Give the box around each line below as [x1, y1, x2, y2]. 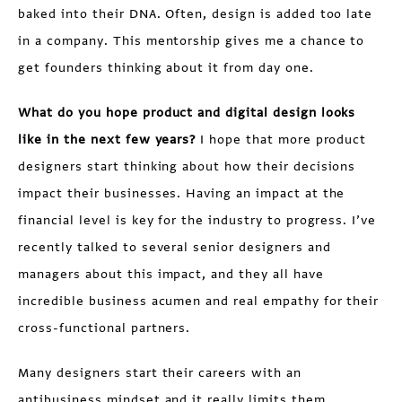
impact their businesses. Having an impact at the [18, 185, 345, 202]
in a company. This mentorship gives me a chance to [18, 32, 365, 49]
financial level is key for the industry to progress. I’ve [18, 212, 377, 229]
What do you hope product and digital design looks [18, 104, 356, 121]
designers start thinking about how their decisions [18, 158, 356, 175]
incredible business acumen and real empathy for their [18, 293, 380, 310]
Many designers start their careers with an [18, 364, 301, 381]
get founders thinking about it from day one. [18, 59, 314, 76]
